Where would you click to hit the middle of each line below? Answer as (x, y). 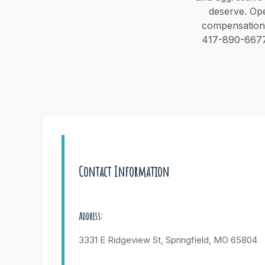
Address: (91, 216)
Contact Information (124, 172)
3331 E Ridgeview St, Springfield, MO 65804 (168, 240)
